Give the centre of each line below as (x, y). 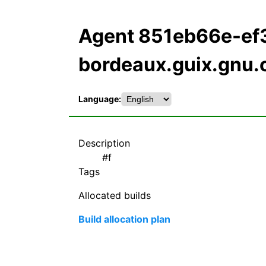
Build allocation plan (124, 219)
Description (104, 143)
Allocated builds (115, 195)
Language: (100, 99)
